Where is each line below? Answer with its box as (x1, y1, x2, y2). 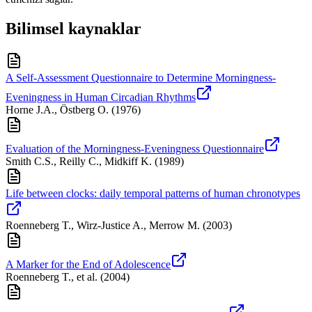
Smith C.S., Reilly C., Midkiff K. (6, 155, 152, 167)
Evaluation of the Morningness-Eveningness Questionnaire (6, 142, 264, 155)
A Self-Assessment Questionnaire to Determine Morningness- (6, 71, 276, 84)
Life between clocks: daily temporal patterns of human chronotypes (6, 187, 300, 199)
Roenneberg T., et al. (6, 270, 97, 283)
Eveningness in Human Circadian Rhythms (6, 91, 196, 103)
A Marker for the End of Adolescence (6, 258, 171, 270)
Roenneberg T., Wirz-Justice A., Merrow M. (6, 219, 200, 231)
